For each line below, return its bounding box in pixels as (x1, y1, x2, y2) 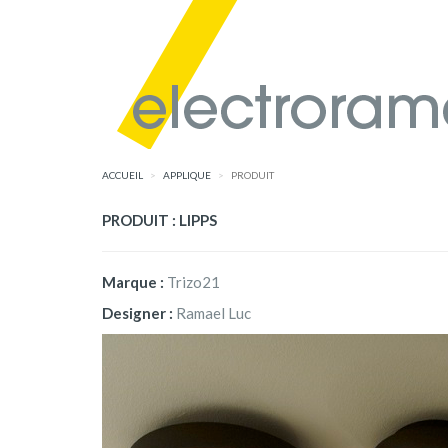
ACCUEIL (102, 169, 143, 181)
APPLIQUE (163, 169, 211, 181)
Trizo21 (167, 273, 220, 291)
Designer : (102, 304, 176, 322)
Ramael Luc (176, 304, 251, 322)
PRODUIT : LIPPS (102, 211, 217, 229)
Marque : (102, 273, 167, 291)
